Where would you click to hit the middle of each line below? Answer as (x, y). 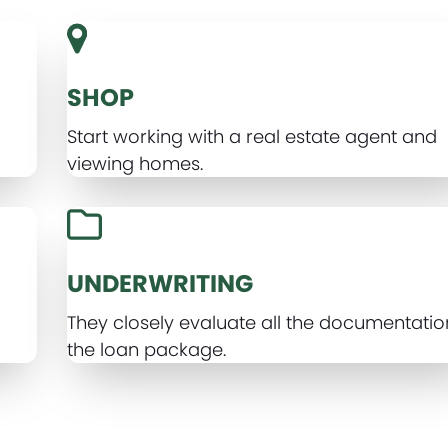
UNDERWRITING (160, 283)
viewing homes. (135, 163)
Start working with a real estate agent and (252, 136)
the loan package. (147, 349)
